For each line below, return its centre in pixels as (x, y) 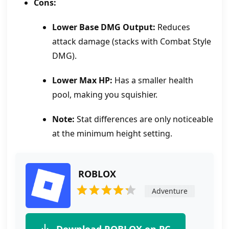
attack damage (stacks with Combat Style (132, 41)
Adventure (170, 191)
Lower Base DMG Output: (104, 27)
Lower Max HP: (82, 80)
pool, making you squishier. (105, 94)
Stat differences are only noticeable (144, 119)
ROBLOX (97, 174)
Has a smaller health (153, 80)
